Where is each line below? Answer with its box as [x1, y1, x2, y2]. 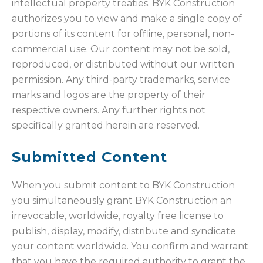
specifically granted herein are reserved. [12, 120, 200, 131]
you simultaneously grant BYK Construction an [12, 195, 232, 207]
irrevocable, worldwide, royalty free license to [12, 210, 224, 222]
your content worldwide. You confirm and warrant [12, 241, 248, 252]
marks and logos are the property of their [12, 89, 205, 101]
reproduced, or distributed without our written [12, 59, 234, 70]
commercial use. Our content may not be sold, [12, 43, 230, 55]
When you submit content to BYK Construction [12, 180, 235, 191]
